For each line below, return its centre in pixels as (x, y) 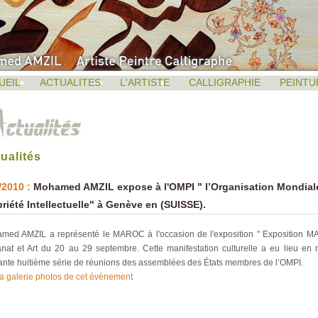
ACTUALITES (70, 82)
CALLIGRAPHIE (225, 82)
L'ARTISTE (145, 82)
